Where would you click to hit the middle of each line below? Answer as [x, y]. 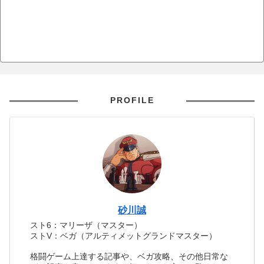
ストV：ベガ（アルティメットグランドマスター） [124, 235]
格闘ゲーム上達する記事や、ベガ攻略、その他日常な [129, 257]
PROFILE [132, 100]
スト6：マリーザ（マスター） [86, 225]
